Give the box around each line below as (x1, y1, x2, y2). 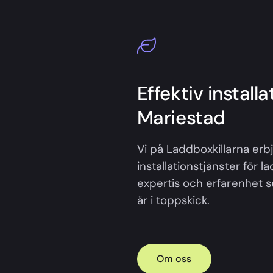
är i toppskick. (136, 193, 210, 208)
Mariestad (136, 105, 225, 130)
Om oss (157, 252, 192, 266)
